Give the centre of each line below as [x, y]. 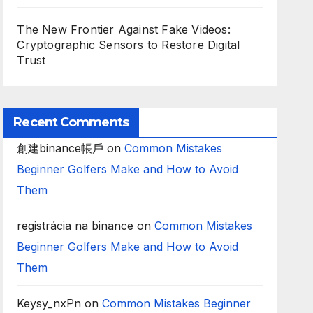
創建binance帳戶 [60, 148]
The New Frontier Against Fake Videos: [124, 29]
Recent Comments [71, 122]
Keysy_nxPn [49, 303]
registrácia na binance [75, 226]
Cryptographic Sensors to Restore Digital [129, 45]
